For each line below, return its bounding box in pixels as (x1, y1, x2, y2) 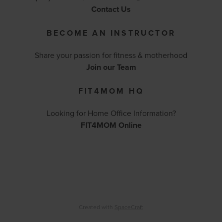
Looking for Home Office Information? (46, 108, 176, 119)
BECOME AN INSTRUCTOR (47, 27, 175, 39)
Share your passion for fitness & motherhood (35, 50, 187, 61)
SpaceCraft (114, 203, 143, 212)
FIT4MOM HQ (78, 85, 144, 97)
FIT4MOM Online (80, 119, 142, 131)
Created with (79, 203, 114, 212)
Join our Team (86, 61, 136, 73)
